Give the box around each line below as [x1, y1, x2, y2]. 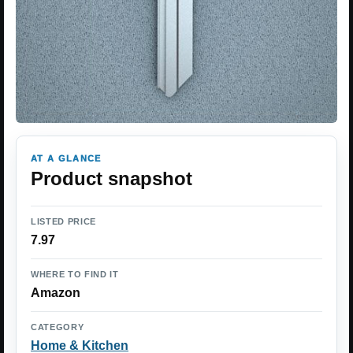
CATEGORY [31, 322, 84, 333]
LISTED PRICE [31, 217, 96, 227]
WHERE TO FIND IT [31, 269, 119, 280]
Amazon [31, 286, 80, 300]
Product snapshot [31, 168, 192, 190]
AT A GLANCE [31, 154, 102, 164]
